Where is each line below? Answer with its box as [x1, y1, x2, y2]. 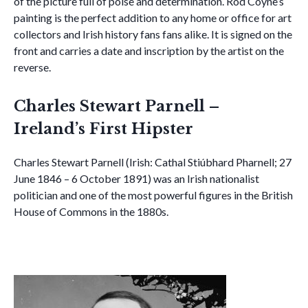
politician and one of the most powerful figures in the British [14, 188, 293, 201]
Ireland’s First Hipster [14, 120, 193, 138]
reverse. [14, 60, 51, 74]
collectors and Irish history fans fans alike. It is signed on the [14, 27, 292, 41]
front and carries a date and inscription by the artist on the [14, 44, 284, 57]
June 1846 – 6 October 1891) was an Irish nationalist [14, 172, 259, 185]
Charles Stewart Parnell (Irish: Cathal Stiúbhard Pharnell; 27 [14, 155, 291, 168]
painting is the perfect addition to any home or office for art [14, 11, 291, 24]
